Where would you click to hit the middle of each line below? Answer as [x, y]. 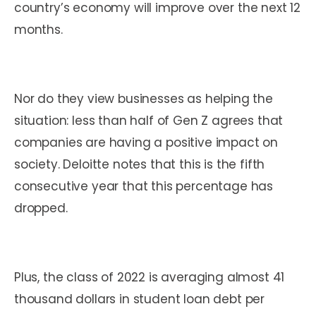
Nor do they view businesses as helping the [144, 98]
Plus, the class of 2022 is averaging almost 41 [150, 277]
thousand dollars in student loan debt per [140, 299]
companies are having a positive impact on [146, 142]
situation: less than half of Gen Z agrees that [149, 120]
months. [40, 29]
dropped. [41, 208]
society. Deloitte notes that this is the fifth [140, 164]
